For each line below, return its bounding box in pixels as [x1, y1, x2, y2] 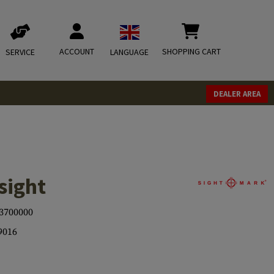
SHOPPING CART [162, 46, 221, 57]
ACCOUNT [59, 46, 94, 57]
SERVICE [6, 46, 35, 57]
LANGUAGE [110, 46, 149, 57]
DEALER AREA [213, 89, 261, 99]
